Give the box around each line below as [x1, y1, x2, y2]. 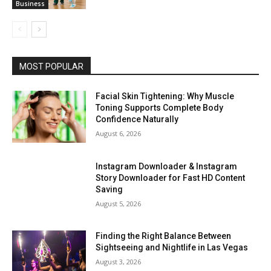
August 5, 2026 [96, 198, 142, 208]
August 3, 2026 [96, 257, 142, 267]
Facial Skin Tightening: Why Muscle [96, 91, 235, 102]
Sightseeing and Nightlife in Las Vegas [96, 243, 249, 253]
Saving [96, 184, 123, 194]
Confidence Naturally [96, 114, 179, 125]
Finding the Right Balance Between [96, 231, 232, 241]
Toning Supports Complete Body [96, 103, 224, 113]
